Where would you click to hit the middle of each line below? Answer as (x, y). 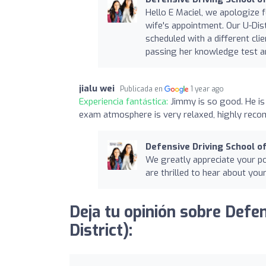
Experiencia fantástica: (125, 101)
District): (101, 230)
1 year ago (208, 89)
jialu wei (97, 88)
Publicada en (142, 89)
